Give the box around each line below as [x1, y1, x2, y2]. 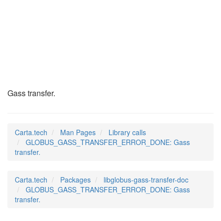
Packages [60, 175, 91, 184]
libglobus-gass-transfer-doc [104, 175, 188, 184]
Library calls [109, 127, 146, 137]
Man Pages [60, 127, 96, 137]
